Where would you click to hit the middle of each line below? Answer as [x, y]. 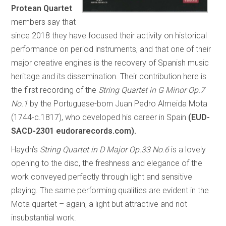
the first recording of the [55, 90]
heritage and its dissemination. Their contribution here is [109, 76]
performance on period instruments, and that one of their [111, 49]
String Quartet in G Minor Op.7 [152, 90]
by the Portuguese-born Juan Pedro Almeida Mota [118, 103]
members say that [44, 22]
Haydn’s [26, 149]
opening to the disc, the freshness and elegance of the [107, 163]
